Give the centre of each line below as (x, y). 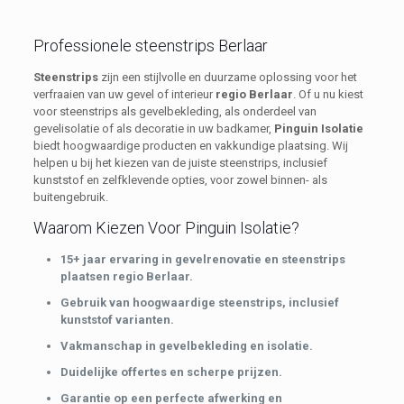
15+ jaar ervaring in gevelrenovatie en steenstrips (202, 259)
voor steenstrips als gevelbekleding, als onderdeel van (174, 111)
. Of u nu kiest (328, 94)
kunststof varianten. (117, 319)
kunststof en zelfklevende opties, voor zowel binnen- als (180, 179)
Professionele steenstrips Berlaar (150, 45)
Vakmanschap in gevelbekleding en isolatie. (186, 345)
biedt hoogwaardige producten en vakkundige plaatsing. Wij (190, 145)
